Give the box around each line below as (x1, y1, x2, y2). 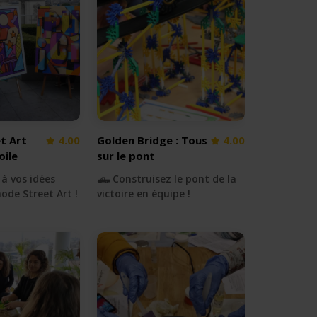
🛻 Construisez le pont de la (97, 172, 237, 186)
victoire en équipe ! (97, 187, 191, 201)
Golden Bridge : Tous (97, 133, 208, 148)
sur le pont (97, 149, 156, 163)
